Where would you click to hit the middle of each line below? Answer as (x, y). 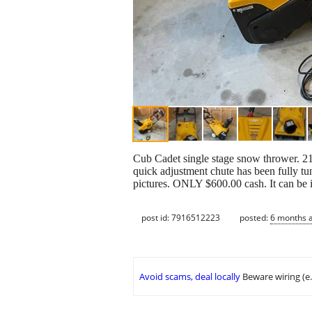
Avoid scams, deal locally (190, 277)
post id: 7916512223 (181, 217)
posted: (255, 217)
